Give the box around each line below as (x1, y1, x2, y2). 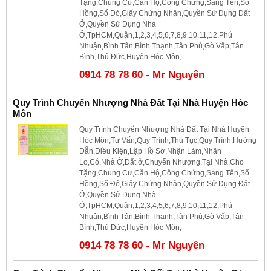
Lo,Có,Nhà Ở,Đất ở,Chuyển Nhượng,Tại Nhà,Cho (79, 157, 244, 166)
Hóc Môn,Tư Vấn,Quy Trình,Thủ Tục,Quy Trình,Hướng (79, 135, 256, 145)
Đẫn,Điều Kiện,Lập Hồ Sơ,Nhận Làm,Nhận (79, 146, 221, 155)
